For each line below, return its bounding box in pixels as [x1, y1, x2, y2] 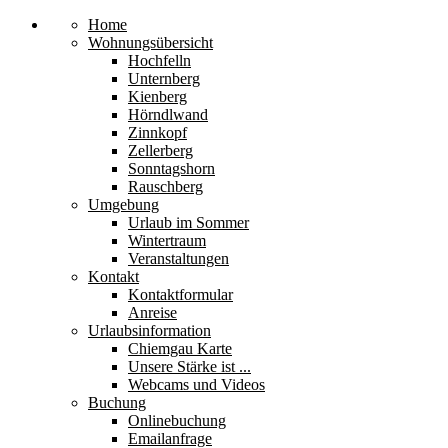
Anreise [128, 304, 177, 321]
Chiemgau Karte [128, 340, 232, 357]
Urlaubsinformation [88, 322, 211, 339]
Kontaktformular [128, 286, 233, 303]
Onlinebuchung [128, 412, 226, 429]
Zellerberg [128, 142, 193, 159]
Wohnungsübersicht [88, 34, 213, 51]
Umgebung [88, 196, 159, 213]
